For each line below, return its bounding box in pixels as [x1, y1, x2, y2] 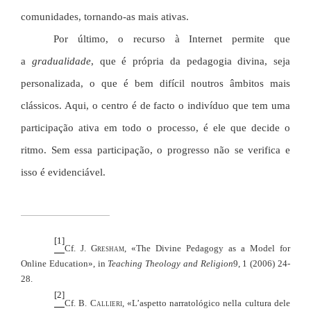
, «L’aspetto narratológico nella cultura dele [121, 297, 291, 308]
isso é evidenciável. [21, 166, 108, 178]
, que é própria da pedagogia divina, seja [90, 55, 290, 67]
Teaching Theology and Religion [108, 258, 233, 269]
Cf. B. [65, 297, 90, 308]
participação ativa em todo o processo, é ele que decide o [21, 121, 290, 133]
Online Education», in [21, 258, 108, 269]
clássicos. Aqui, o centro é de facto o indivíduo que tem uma [21, 99, 290, 111]
